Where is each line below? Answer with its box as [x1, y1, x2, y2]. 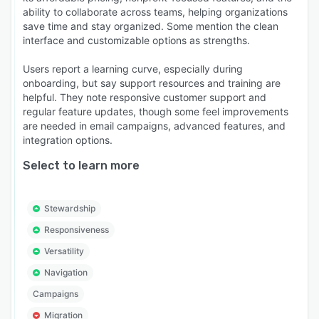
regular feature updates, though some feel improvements [23, 105, 288, 118]
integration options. [23, 134, 113, 147]
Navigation [44, 267, 88, 278]
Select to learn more [23, 159, 140, 173]
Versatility [44, 246, 84, 257]
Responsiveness [44, 224, 109, 236]
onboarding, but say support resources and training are [23, 77, 281, 90]
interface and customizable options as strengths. [23, 34, 250, 47]
